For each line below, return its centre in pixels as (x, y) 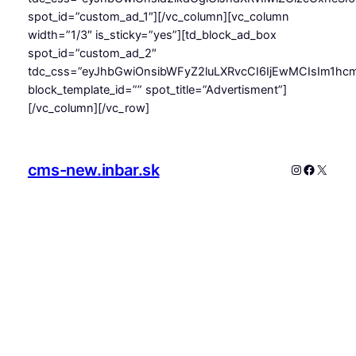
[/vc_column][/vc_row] (88, 108)
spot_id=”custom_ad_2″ (92, 54)
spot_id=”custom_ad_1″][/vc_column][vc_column (158, 17)
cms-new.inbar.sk (93, 170)
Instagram (319, 169)
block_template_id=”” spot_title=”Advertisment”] (157, 90)
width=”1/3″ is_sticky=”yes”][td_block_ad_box (152, 35)
